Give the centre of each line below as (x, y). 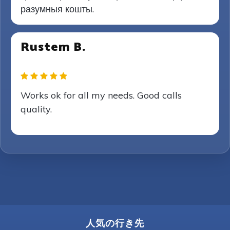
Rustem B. (53, 47)
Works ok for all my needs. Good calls (101, 95)
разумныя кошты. (57, 9)
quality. (36, 109)
